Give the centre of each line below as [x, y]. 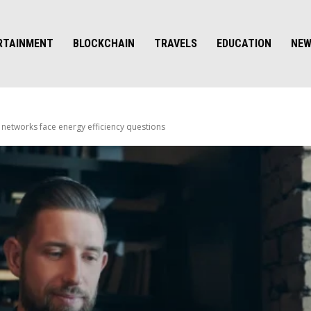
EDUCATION [244, 44]
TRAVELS [176, 44]
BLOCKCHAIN [104, 44]
